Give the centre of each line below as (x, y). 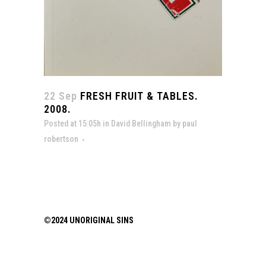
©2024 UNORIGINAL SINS (89, 221)
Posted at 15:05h (72, 124)
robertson (61, 139)
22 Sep (61, 96)
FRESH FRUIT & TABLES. (138, 96)
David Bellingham (141, 124)
